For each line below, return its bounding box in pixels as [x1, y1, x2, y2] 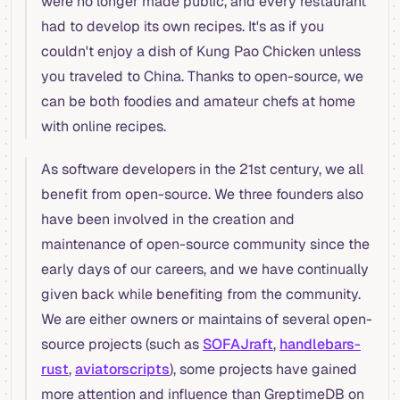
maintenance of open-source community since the [41, 235, 370, 254]
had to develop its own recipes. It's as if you [41, 17, 324, 37]
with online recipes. [41, 117, 166, 137]
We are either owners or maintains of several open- [41, 310, 372, 329]
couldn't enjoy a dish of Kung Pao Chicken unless [41, 42, 361, 62]
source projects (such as [41, 335, 203, 354]
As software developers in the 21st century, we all [41, 160, 363, 179]
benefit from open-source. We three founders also [41, 185, 363, 204]
